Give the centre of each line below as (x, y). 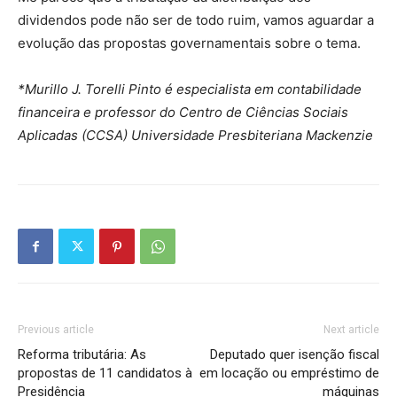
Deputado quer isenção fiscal (295, 355)
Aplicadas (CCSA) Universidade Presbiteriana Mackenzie (195, 136)
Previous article (56, 330)
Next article (351, 330)
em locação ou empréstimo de (289, 374)
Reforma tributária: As (82, 355)
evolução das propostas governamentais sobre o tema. (191, 43)
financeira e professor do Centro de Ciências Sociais (183, 113)
